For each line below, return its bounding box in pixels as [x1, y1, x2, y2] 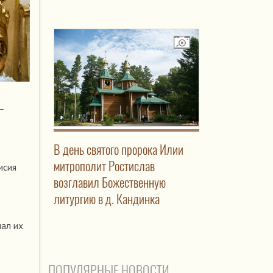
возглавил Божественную [53, 173, 166, 191]
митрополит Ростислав [53, 157, 155, 175]
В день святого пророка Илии [53, 140, 183, 158]
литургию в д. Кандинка [53, 190, 160, 208]
